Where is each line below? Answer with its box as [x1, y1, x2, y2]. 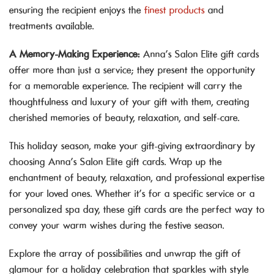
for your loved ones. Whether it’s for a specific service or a [9, 188, 255, 199]
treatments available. [9, 20, 94, 32]
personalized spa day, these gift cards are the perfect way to [9, 204, 265, 215]
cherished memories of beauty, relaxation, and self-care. [9, 112, 240, 124]
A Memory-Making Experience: [9, 48, 140, 60]
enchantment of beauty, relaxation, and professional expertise [9, 172, 265, 183]
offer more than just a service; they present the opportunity [9, 64, 256, 76]
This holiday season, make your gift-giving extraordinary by [9, 140, 256, 152]
